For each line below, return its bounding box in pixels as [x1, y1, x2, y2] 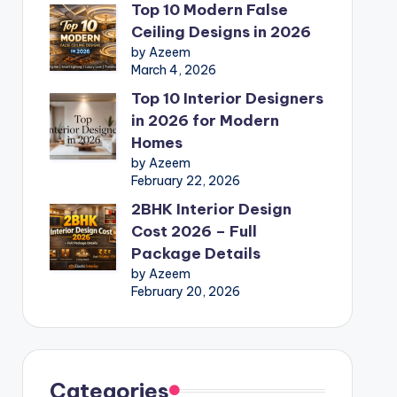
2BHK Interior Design [130, 198, 292, 219]
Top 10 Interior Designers [130, 88, 323, 108]
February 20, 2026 [130, 283, 240, 300]
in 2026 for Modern [130, 110, 279, 130]
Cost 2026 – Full [130, 221, 257, 241]
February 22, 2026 [130, 172, 240, 189]
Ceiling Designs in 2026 [130, 21, 311, 42]
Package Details [130, 243, 261, 263]
